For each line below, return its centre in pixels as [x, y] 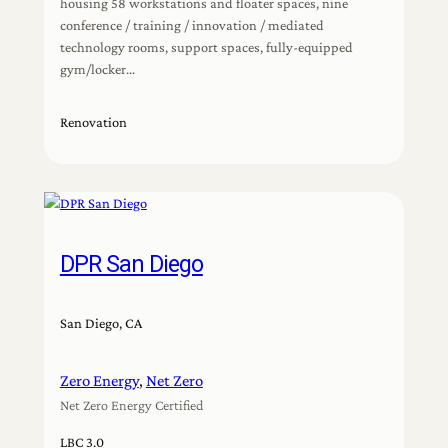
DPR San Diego [131, 264]
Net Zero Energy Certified [131, 405]
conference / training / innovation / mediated [191, 25]
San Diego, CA [100, 323]
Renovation [93, 122]
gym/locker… [97, 69]
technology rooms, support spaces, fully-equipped [206, 47]
